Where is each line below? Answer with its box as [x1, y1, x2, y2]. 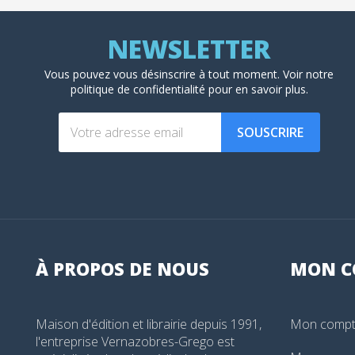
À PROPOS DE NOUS [36, 256, 209, 281]
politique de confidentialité [70, 81, 205, 97]
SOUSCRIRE [237, 123, 304, 141]
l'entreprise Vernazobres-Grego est [36, 332, 235, 350]
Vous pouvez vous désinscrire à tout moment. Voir [44, 66, 307, 82]
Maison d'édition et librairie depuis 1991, [36, 315, 261, 333]
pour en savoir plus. [204, 81, 308, 97]
